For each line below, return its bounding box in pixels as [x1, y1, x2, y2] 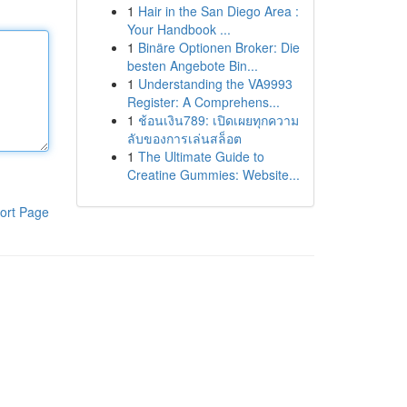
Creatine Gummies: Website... [126, 165, 300, 184]
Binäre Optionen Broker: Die [137, 38, 300, 56]
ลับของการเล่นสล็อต [126, 129, 242, 147]
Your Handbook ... [126, 20, 231, 38]
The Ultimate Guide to [137, 147, 264, 165]
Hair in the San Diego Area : [137, 2, 299, 20]
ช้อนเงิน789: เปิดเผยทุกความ [137, 111, 299, 129]
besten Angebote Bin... [126, 56, 258, 74]
